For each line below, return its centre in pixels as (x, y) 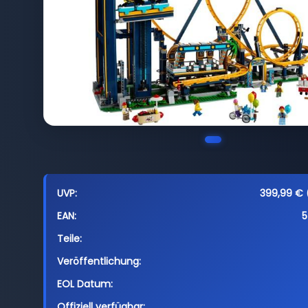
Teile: (69, 239)
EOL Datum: (85, 284)
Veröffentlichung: (99, 261)
